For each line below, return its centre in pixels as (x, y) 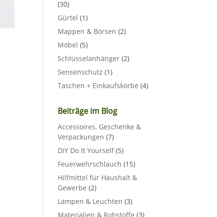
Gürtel (68, 18)
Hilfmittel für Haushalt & (98, 178)
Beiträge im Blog (88, 111)
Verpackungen (81, 137)
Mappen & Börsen (87, 31)
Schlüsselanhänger (89, 59)
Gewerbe (72, 188)
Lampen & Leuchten (90, 201)
